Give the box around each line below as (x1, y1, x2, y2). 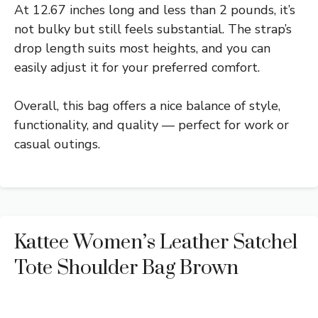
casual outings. (14, 136, 100, 153)
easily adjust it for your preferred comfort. (14, 59, 260, 77)
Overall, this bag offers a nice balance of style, (14, 97, 280, 115)
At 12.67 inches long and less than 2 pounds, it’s (14, 1, 295, 19)
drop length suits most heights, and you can (14, 40, 270, 57)
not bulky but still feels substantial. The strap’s (14, 21, 292, 38)
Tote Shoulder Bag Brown (14, 256, 238, 281)
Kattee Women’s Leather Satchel (14, 230, 297, 256)
